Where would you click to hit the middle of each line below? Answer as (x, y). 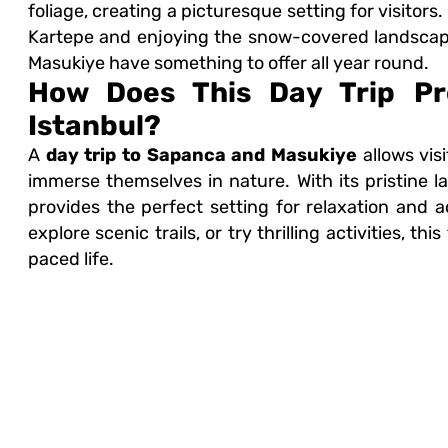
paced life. (70, 259)
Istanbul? (94, 126)
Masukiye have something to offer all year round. (228, 63)
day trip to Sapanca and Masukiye (201, 155)
